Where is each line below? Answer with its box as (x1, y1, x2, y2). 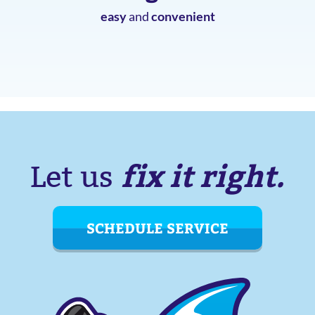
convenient (150, 8, 215, 24)
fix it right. (120, 154, 285, 195)
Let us (30, 158, 120, 195)
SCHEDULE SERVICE (86, 217, 229, 237)
